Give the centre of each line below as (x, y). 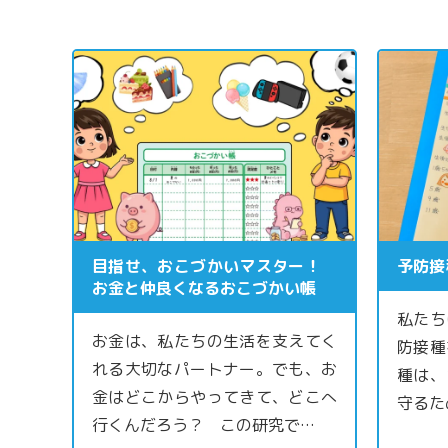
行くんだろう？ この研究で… (203, 425)
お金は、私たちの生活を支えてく (214, 341)
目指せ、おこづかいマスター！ (214, 266)
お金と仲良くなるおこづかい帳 (204, 288)
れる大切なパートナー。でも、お (214, 369)
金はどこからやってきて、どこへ (214, 397)
